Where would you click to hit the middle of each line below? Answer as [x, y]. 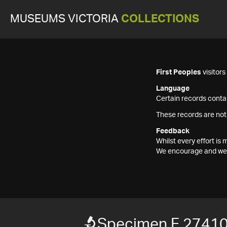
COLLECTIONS [160, 19]
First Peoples [179, 72]
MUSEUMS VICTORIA [66, 19]
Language [173, 89]
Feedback [173, 131]
